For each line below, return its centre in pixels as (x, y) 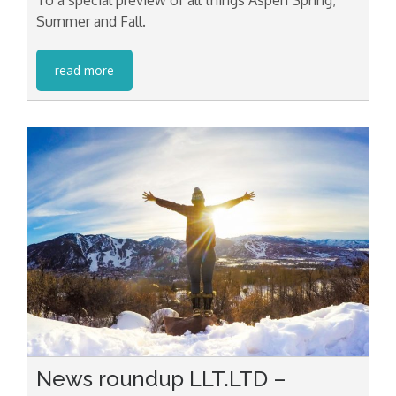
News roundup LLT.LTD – (161, 379)
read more (84, 70)
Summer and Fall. (91, 21)
